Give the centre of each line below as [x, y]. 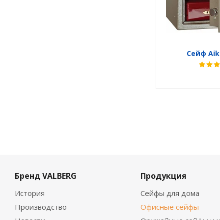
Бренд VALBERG [46, 176]
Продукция [163, 176]
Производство [41, 207]
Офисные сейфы [169, 207]
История [30, 193]
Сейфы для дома [170, 193]
